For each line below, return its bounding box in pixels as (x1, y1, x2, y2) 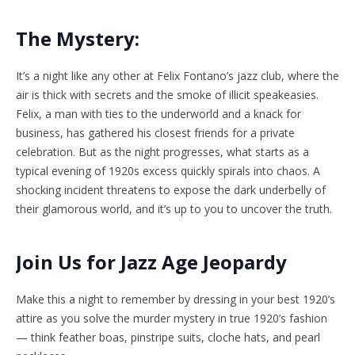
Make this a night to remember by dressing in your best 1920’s (16, 292, 335, 307)
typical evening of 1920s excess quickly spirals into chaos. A (16, 163, 320, 179)
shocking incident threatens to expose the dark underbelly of (16, 182, 326, 198)
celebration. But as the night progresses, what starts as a (16, 144, 309, 160)
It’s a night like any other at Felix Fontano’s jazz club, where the (16, 68, 339, 84)
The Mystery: (16, 25, 139, 52)
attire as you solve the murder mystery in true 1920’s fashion (16, 311, 327, 326)
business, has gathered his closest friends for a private (16, 125, 295, 141)
